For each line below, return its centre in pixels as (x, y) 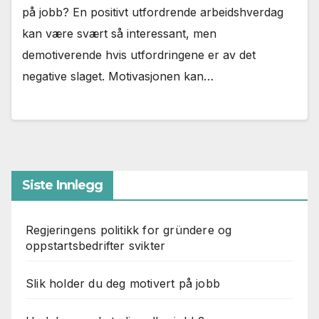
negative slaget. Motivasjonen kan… (118, 77)
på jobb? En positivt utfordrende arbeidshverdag (153, 12)
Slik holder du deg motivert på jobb (123, 283)
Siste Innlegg (63, 185)
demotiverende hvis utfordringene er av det (139, 55)
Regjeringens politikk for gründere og (129, 230)
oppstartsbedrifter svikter (96, 245)
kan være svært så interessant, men (119, 34)
